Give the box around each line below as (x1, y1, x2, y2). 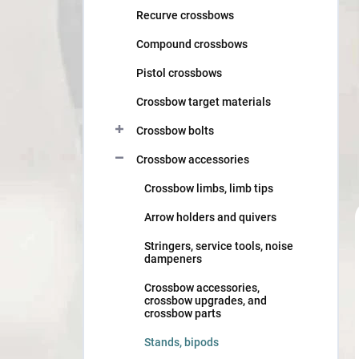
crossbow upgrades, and (144, 294, 267, 307)
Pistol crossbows (136, 67, 222, 79)
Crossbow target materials (136, 95, 271, 108)
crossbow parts (144, 307, 221, 320)
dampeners (144, 252, 202, 265)
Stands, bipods (144, 336, 219, 349)
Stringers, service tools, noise (144, 240, 293, 252)
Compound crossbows (136, 38, 248, 50)
